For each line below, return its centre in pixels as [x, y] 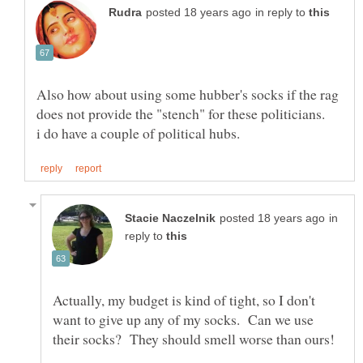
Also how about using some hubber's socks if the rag [188, 94]
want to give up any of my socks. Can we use [183, 319]
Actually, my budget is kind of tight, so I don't [184, 299]
